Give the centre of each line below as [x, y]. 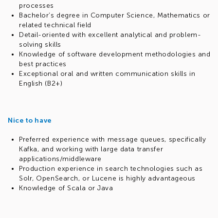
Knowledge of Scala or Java [66, 188]
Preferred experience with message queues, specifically [113, 139]
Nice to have [30, 120]
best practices [43, 64]
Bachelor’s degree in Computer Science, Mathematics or [115, 15]
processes [37, 6]
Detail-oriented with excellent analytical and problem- [110, 35]
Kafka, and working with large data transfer [91, 149]
